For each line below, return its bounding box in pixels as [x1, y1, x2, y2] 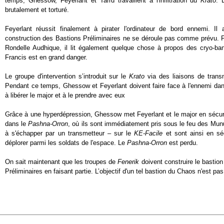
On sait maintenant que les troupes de [5, 158, 118, 165]
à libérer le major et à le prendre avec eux [5, 91, 125, 99]
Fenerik [117, 158, 139, 165]
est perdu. [167, 139, 198, 146]
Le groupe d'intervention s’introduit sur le [5, 72, 129, 80]
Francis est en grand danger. [5, 53, 87, 61]
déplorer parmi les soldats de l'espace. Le [5, 139, 127, 146]
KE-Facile [134, 129, 163, 137]
